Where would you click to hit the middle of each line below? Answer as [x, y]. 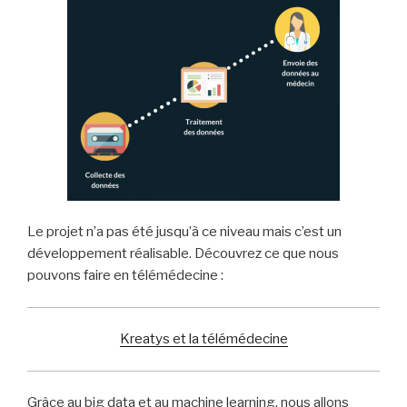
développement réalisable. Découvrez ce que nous [183, 254]
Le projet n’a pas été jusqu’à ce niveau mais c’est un [184, 232]
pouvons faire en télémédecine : [125, 276]
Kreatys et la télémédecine [203, 339]
